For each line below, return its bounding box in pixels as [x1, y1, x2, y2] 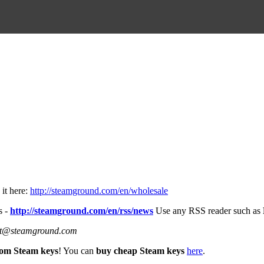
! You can [58, 245, 96, 256]
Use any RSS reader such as [153, 205, 263, 216]
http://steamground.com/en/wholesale [30, 185, 168, 196]
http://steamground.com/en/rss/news [10, 205, 153, 216]
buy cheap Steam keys [96, 245, 184, 256]
